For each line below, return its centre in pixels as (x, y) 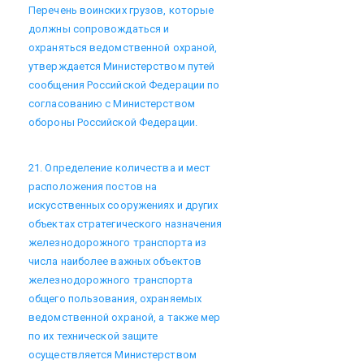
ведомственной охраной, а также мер (125, 317)
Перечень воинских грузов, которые (121, 10)
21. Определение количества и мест (120, 167)
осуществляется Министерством (113, 354)
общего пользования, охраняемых (115, 298)
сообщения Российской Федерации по (124, 84)
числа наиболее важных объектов (115, 261)
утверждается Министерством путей (122, 66)
